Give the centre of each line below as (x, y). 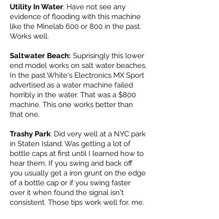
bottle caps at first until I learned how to (77, 153)
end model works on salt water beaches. (78, 66)
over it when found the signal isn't (67, 193)
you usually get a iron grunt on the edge (78, 173)
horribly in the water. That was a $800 (73, 95)
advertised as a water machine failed (71, 85)
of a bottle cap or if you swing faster (70, 183)
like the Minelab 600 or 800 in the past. (76, 26)
